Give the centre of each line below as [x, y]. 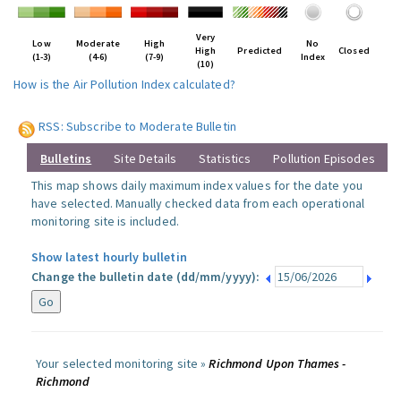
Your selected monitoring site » [123, 363]
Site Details [145, 158]
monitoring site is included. [105, 221]
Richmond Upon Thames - [277, 363]
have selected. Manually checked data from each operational [198, 203]
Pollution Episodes [324, 158]
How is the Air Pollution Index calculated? [124, 84]
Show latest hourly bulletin [109, 257]
